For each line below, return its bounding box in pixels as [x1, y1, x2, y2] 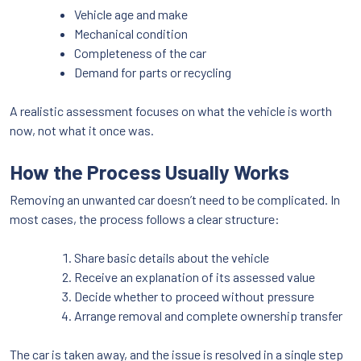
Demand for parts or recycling [74, 64, 231, 81]
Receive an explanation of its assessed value [74, 269, 315, 285]
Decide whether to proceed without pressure [74, 288, 314, 305]
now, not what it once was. [10, 122, 154, 139]
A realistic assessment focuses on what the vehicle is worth [10, 103, 332, 119]
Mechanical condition [74, 26, 188, 42]
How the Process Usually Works [10, 160, 289, 185]
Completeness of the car [74, 45, 206, 61]
